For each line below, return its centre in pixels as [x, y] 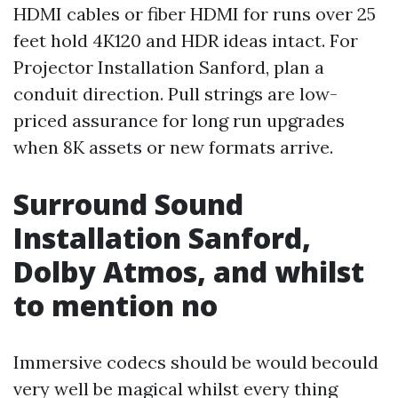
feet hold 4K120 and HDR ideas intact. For [186, 40]
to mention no [115, 305]
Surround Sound [128, 204]
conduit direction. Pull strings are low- [175, 94]
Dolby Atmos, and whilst [189, 271]
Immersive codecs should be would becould [196, 362]
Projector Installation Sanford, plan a [169, 67]
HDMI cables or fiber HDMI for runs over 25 [195, 14]
